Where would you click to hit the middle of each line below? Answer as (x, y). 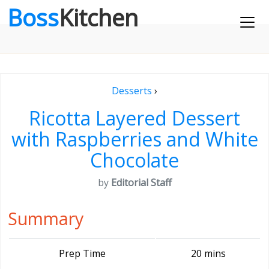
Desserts (132, 91)
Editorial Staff (141, 183)
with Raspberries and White (134, 139)
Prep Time (82, 253)
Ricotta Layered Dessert (134, 118)
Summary (46, 218)
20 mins (208, 253)
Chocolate (134, 160)
